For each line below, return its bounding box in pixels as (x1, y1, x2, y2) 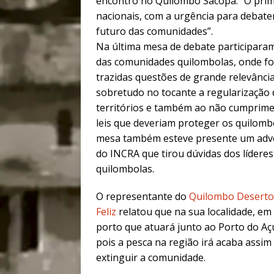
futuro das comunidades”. (96, 24, 213, 39)
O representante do (96, 190, 189, 204)
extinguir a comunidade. (96, 251, 206, 265)
